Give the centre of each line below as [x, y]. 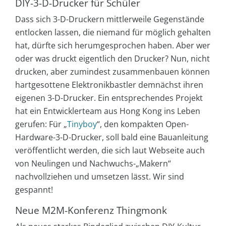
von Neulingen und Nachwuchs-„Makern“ [93, 163]
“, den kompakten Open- [143, 124]
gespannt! [34, 189]
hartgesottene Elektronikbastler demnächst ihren [109, 84]
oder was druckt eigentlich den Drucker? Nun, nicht [112, 58]
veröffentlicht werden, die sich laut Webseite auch [110, 150]
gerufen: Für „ [41, 124]
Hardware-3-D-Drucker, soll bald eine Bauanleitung [112, 137]
